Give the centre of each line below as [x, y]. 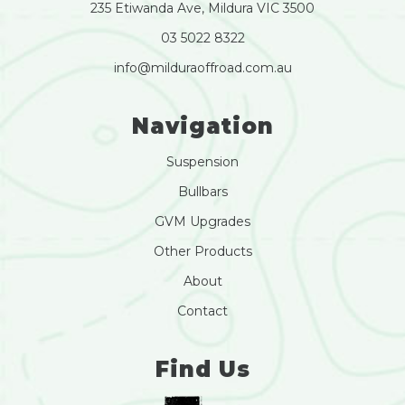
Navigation [202, 126]
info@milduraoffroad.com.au [202, 67]
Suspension [202, 161]
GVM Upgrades [202, 221]
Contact [202, 311]
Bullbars [202, 191]
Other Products [202, 251]
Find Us [202, 369]
